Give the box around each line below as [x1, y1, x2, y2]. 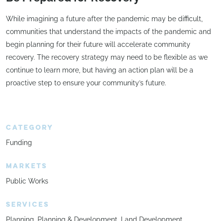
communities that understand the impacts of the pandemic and [6, 27, 211, 36]
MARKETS [6, 162, 47, 171]
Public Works [6, 177, 48, 185]
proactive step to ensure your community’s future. [6, 78, 166, 87]
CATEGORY [6, 123, 54, 132]
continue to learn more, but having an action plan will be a [6, 66, 193, 74]
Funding [6, 139, 32, 147]
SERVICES [6, 200, 49, 209]
